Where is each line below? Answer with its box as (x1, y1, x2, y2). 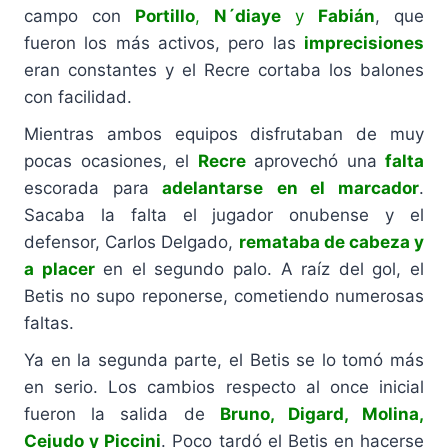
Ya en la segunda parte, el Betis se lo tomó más (24, 349, 424, 370)
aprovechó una (245, 150, 385, 171)
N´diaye (214, 5, 281, 26)
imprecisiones (304, 32, 424, 53)
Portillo (135, 5, 195, 26)
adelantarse (162, 177, 264, 198)
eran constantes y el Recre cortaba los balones (24, 59, 424, 80)
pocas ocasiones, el (24, 150, 198, 171)
